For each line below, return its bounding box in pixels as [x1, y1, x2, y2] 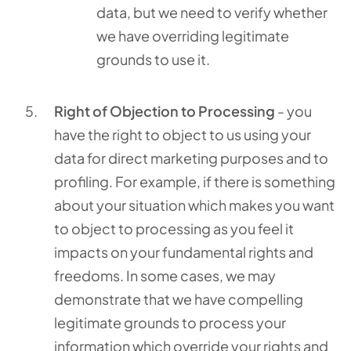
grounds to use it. [96, 50, 210, 68]
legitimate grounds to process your [54, 313, 286, 331]
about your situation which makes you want [54, 196, 335, 214]
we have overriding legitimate [96, 27, 289, 45]
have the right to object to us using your [54, 125, 311, 143]
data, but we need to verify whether [96, 3, 327, 21]
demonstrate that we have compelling [54, 290, 303, 308]
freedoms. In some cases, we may [54, 266, 276, 284]
